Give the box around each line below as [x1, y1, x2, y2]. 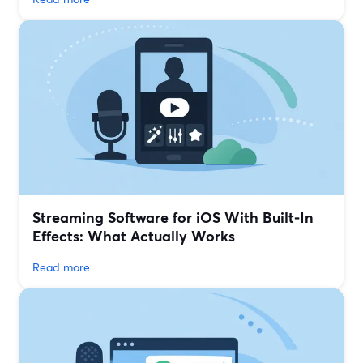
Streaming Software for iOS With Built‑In [32, 207, 314, 228]
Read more [32, 259, 90, 275]
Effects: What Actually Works [32, 226, 235, 246]
